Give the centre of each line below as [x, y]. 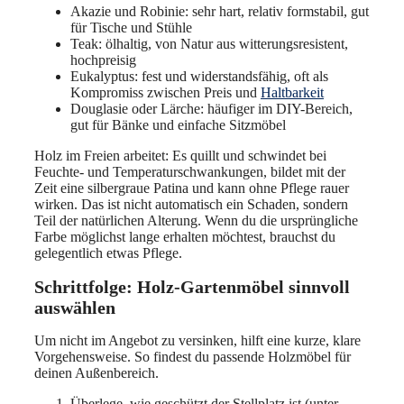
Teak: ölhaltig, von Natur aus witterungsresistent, [209, 44]
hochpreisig [103, 60]
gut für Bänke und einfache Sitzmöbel [178, 125]
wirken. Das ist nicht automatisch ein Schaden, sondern [191, 205]
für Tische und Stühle [131, 28]
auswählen [75, 307]
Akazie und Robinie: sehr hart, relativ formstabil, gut [220, 12]
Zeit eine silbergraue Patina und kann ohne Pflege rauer [192, 188]
